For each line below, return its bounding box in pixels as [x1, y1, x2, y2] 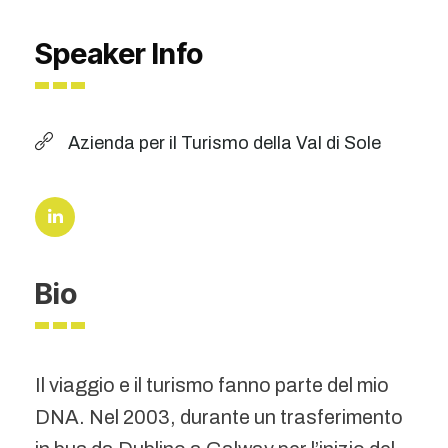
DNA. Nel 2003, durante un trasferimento [35, 406, 403, 428]
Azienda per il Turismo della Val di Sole [68, 133, 381, 153]
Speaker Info [35, 36, 203, 71]
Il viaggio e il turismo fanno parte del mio [35, 374, 389, 396]
